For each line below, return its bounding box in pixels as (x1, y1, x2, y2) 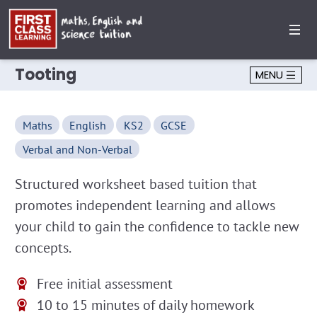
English (69, 117, 106, 132)
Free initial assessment (36, 275, 173, 293)
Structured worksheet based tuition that (15, 175, 257, 193)
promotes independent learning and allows (15, 196, 275, 214)
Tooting (15, 64, 76, 86)
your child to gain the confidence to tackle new (15, 217, 299, 236)
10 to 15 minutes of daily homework (36, 296, 255, 314)
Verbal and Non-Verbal (22, 142, 132, 156)
